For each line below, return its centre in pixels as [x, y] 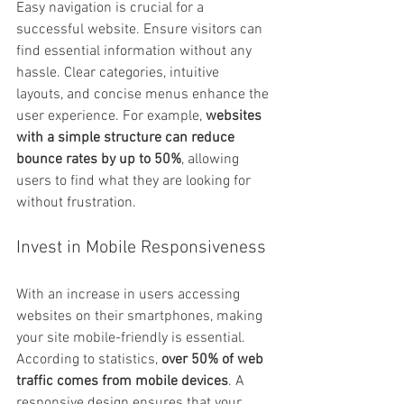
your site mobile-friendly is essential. [133, 338]
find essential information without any [136, 51]
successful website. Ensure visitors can [141, 29]
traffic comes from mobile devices [122, 381]
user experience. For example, [111, 116]
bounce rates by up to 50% [99, 159]
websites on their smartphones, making [141, 316]
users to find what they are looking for [135, 181]
